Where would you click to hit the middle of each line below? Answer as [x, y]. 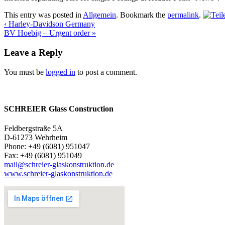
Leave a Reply [33, 53]
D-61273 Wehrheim [36, 138]
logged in [61, 72]
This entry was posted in [43, 15]
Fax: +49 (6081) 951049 [43, 156]
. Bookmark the [142, 15]
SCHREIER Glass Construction [59, 109]
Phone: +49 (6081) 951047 [47, 147]
